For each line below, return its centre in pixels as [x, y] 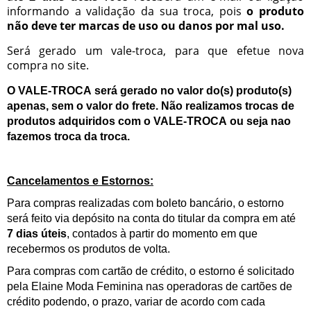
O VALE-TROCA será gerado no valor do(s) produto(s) [149, 91]
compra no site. [48, 65]
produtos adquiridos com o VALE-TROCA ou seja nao [149, 121]
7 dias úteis [37, 234]
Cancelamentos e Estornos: [80, 181]
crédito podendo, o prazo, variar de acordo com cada [136, 302]
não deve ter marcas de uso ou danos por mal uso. [146, 26]
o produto [275, 11]
